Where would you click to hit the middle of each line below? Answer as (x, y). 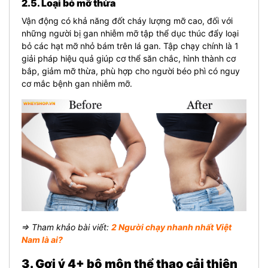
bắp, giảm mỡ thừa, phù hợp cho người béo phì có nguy (131, 71)
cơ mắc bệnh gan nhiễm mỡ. (77, 83)
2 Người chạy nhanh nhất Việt (171, 227)
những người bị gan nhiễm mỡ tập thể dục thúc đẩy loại (130, 33)
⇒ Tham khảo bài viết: (66, 227)
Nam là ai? (42, 239)
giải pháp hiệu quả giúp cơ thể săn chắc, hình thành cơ (129, 58)
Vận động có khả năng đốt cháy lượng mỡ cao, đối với (127, 21)
